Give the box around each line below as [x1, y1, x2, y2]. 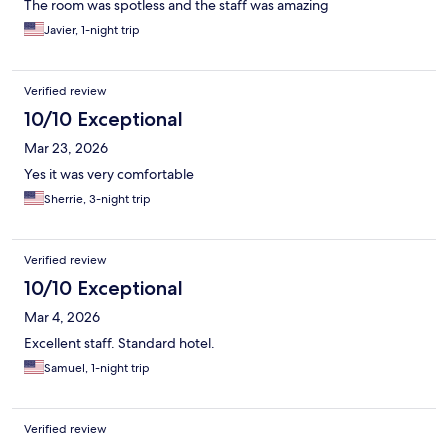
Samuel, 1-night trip [44, 360, 150, 377]
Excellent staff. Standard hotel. [24, 334, 215, 353]
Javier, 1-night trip [44, 22, 140, 39]
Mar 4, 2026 [24, 308, 100, 327]
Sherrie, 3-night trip [44, 191, 151, 208]
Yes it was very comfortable [24, 165, 194, 184]
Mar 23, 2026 [24, 139, 108, 158]
